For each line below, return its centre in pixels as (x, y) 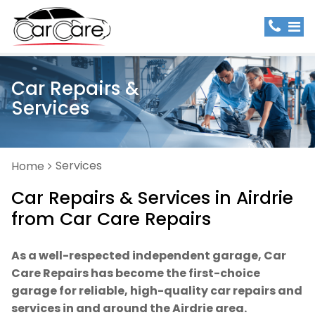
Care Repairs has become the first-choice (136, 273)
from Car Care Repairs (111, 219)
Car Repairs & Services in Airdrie (152, 198)
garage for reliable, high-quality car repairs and (157, 291)
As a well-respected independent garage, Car (149, 256)
